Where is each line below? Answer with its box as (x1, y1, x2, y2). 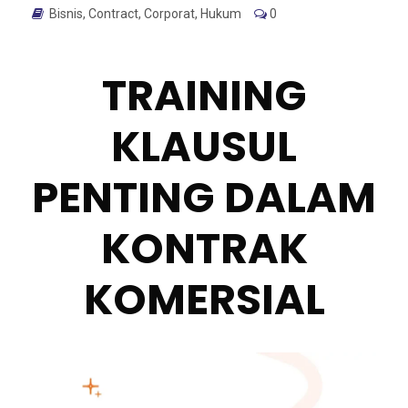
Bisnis (49, 5, 83, 21)
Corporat (144, 5, 195, 21)
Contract (88, 5, 138, 21)
